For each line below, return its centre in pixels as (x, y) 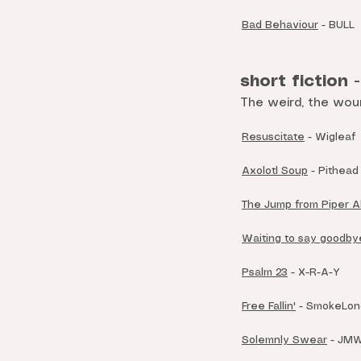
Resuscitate (273, 137)
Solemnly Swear (284, 340)
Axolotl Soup (275, 171)
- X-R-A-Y (314, 273)
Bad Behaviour (280, 25)
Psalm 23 (265, 273)
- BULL (336, 25)
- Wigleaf (330, 137)
